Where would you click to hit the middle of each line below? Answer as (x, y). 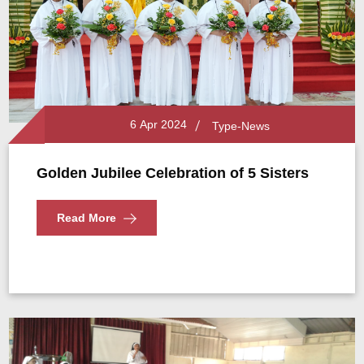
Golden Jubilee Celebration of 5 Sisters (173, 173)
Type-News (240, 126)
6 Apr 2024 (155, 124)
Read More (87, 218)
